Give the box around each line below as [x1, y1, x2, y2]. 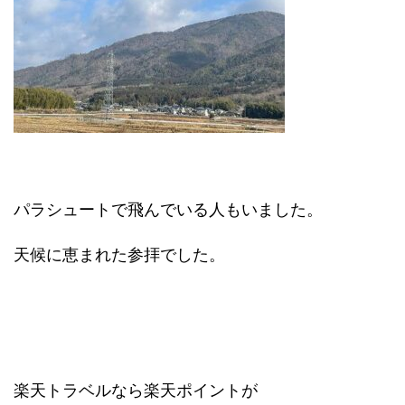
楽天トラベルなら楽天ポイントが [14, 381, 258, 400]
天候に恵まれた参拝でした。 [14, 245, 225, 265]
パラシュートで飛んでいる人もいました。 [14, 200, 323, 220]
